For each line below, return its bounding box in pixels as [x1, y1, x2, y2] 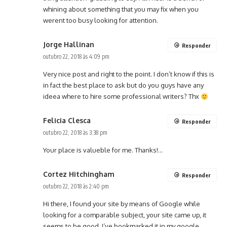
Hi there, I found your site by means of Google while [43, 200, 200, 208]
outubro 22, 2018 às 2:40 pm [43, 182, 109, 191]
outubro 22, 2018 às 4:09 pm [43, 53, 109, 61]
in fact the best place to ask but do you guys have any [43, 81, 204, 90]
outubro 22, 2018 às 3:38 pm [43, 129, 107, 137]
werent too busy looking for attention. [43, 16, 158, 25]
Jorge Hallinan [43, 40, 94, 49]
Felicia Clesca [43, 116, 91, 125]
